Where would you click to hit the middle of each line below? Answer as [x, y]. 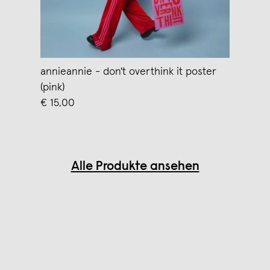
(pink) [53, 87]
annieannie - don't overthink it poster [129, 71]
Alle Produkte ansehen [135, 167]
